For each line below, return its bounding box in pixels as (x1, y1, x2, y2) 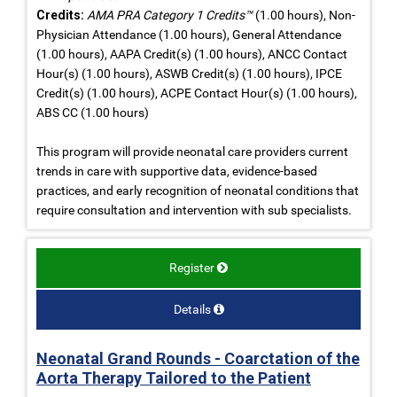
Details (173, 301, 211, 316)
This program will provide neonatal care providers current (36, 144, 348, 159)
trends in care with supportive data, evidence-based (36, 163, 317, 178)
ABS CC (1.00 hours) (36, 105, 149, 120)
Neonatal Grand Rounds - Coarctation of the (36, 348, 360, 368)
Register (169, 260, 214, 275)
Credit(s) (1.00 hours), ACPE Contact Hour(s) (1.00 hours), (36, 85, 357, 100)
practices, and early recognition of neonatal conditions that (36, 183, 359, 198)
